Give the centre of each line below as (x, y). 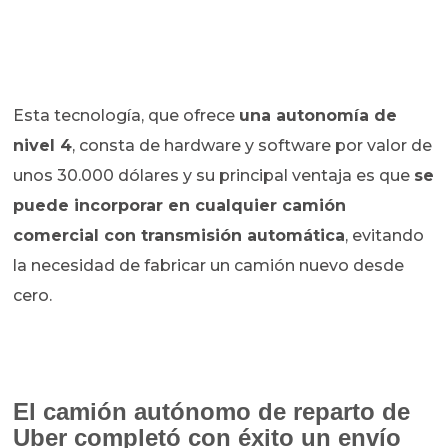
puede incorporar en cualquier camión (180, 206)
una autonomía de (318, 116)
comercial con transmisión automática (179, 236)
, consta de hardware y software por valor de (252, 146)
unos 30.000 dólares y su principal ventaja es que (214, 176)
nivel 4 (43, 146)
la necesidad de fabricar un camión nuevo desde (209, 266)
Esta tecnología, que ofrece (126, 116)
